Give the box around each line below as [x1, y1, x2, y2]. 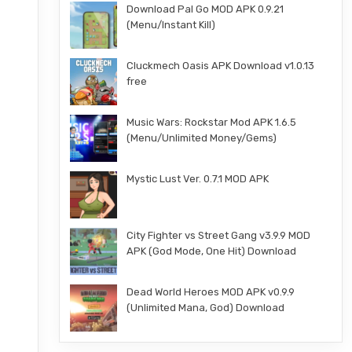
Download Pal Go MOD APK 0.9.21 [126, 3, 284, 15]
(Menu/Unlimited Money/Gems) [126, 132, 277, 144]
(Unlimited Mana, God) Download [126, 302, 284, 313]
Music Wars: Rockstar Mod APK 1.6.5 [126, 116, 296, 128]
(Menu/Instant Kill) [126, 19, 215, 31]
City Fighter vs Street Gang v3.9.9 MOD [126, 229, 310, 241]
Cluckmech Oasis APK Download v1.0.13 [126, 60, 314, 71]
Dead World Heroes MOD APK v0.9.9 [126, 286, 295, 298]
